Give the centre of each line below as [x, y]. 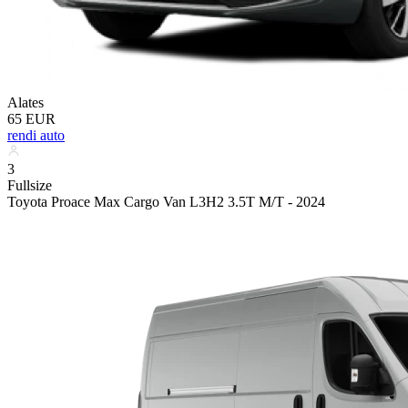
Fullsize [30, 185]
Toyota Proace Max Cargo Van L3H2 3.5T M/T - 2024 [166, 201]
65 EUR [31, 118]
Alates [25, 102]
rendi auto [36, 135]
